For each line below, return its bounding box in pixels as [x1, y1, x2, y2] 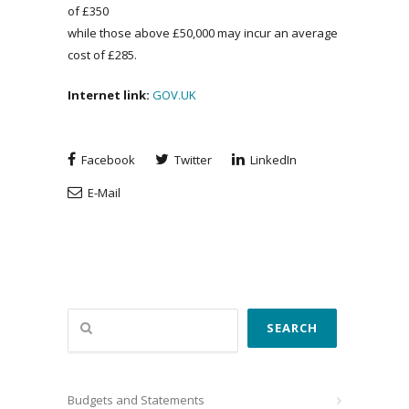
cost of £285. [68, 47, 137, 63]
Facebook [79, 152, 135, 168]
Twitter [172, 152, 212, 168]
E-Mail [85, 184, 121, 201]
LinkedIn [247, 152, 297, 168]
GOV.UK [152, 87, 196, 103]
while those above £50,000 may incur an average [68, 25, 338, 41]
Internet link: [68, 87, 150, 103]
